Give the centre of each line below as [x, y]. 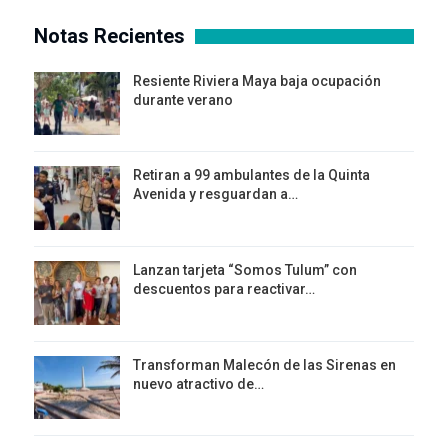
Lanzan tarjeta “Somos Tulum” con [245, 270]
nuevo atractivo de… [198, 383]
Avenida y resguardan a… [215, 194]
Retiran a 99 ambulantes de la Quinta [251, 175]
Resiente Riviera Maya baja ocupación [257, 80]
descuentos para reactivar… [224, 289]
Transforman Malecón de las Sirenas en [264, 364]
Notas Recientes [109, 35]
